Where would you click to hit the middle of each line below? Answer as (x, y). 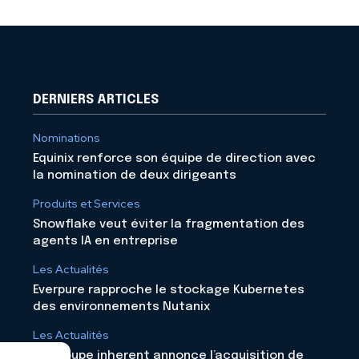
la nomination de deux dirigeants (135, 176)
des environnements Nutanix (122, 307)
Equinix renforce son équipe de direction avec (175, 159)
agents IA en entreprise (106, 242)
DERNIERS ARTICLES (96, 100)
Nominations (67, 138)
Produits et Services (87, 204)
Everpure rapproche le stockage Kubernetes (169, 290)
